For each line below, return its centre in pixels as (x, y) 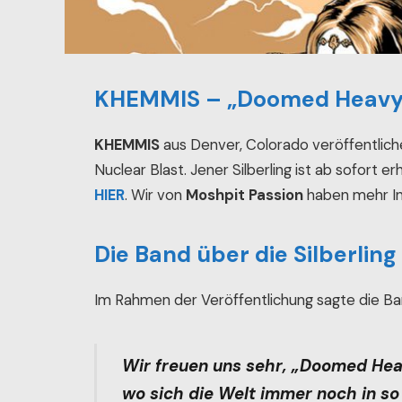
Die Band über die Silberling (246, 255)
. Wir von (156, 195)
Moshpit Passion (245, 195)
